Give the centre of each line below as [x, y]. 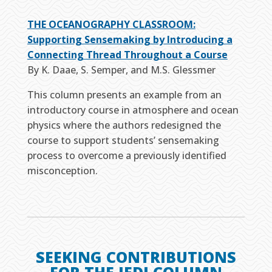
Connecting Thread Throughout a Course [127, 55]
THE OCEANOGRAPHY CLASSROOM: [111, 24]
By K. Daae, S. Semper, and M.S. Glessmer [121, 70]
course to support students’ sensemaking [123, 140]
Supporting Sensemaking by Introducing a [130, 39]
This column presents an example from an [124, 95]
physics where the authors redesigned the [124, 125]
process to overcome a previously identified [127, 155]
